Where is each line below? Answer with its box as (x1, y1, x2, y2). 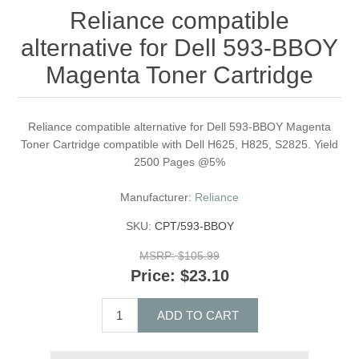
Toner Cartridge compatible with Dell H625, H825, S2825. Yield (21, 138, 338, 151)
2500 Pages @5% (134, 155, 225, 169)
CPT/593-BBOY (154, 220, 234, 233)
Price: (130, 267, 175, 285)
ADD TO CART (156, 308, 239, 322)
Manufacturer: (120, 191, 192, 204)
